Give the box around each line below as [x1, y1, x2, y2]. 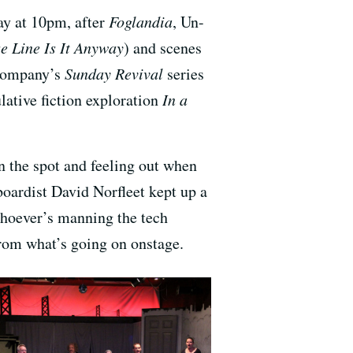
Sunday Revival [65, 63, 167, 84]
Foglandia [109, 11, 173, 32]
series [167, 63, 204, 85]
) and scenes [124, 37, 202, 59]
